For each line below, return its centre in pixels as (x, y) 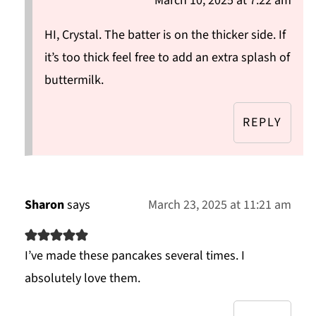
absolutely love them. (82, 279)
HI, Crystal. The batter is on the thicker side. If (165, 35)
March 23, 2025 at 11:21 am (220, 205)
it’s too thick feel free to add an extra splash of (167, 58)
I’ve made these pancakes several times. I (134, 256)
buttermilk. (74, 80)
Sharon (44, 205)
